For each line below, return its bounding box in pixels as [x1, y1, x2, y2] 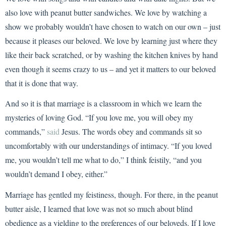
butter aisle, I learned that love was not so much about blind [5, 203, 193, 214]
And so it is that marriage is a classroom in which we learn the [5, 98, 202, 109]
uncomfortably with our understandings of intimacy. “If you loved [5, 140, 212, 151]
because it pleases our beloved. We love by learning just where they [5, 35, 217, 46]
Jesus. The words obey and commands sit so [60, 126, 202, 137]
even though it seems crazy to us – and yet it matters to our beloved [5, 63, 216, 74]
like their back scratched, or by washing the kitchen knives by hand [5, 49, 218, 60]
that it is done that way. [5, 77, 78, 88]
